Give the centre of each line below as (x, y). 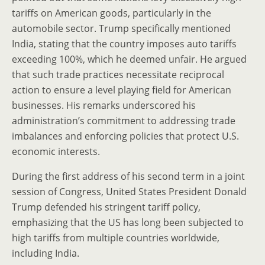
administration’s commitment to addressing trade (124, 121)
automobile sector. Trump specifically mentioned (121, 28)
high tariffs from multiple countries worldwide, (116, 238)
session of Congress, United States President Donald (129, 192)
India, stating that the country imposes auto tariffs (124, 44)
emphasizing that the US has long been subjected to (128, 222)
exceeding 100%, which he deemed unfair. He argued (129, 59)
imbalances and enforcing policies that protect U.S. (125, 136)
